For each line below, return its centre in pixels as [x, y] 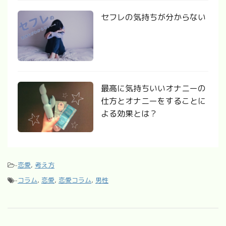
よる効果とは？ [129, 113]
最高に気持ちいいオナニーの [153, 88]
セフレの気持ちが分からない [153, 17]
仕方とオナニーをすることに [153, 101]
